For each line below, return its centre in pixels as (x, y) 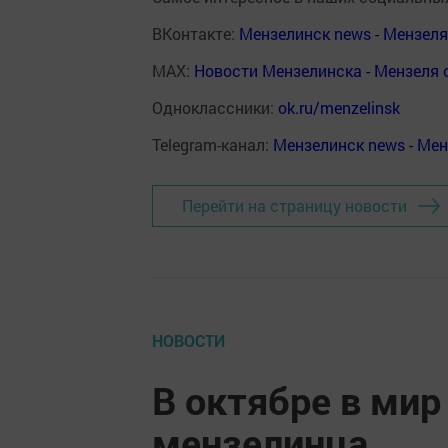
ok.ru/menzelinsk (339, 107)
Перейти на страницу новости (294, 206)
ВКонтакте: (195, 33)
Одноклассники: (215, 107)
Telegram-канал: (212, 144)
